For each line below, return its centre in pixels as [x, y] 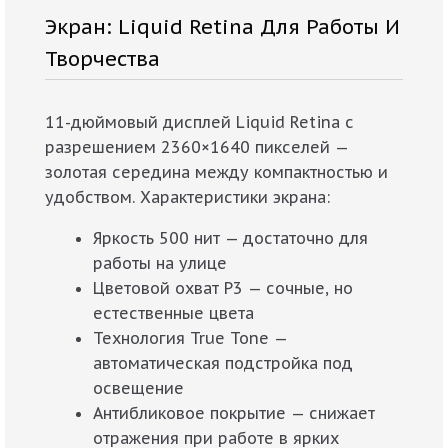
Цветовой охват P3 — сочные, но [223, 287]
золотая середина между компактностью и [216, 171]
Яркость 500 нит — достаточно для [230, 237]
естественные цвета [173, 312]
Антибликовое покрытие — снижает [234, 412]
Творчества [102, 58]
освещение [138, 387]
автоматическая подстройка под [223, 362]
